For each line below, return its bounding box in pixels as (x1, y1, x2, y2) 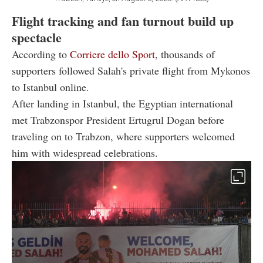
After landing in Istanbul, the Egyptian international (12, 96, 233, 110)
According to (12, 46, 70, 61)
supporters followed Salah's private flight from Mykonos (12, 63, 250, 77)
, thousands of (155, 46, 215, 61)
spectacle (12, 27, 62, 47)
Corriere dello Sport (70, 46, 155, 61)
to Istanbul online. (12, 79, 89, 94)
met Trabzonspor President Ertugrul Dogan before (12, 112, 224, 127)
